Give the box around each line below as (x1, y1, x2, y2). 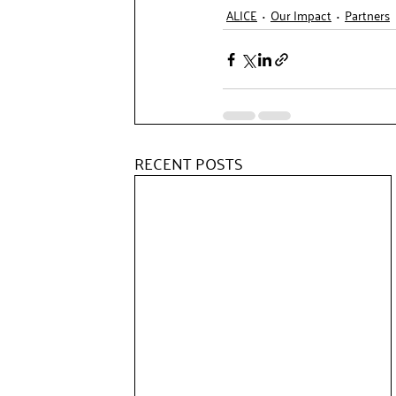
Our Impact (270, 4, 331, 26)
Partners (345, 4, 390, 26)
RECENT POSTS (134, 148, 243, 177)
